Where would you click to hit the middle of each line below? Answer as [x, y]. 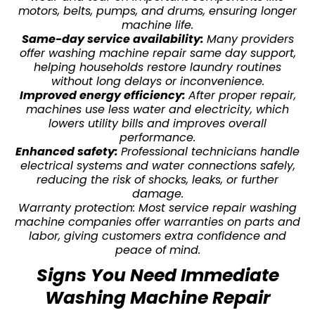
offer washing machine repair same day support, [157, 53]
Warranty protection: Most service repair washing [157, 207]
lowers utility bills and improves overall [157, 123]
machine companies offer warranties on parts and [157, 221]
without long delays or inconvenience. [157, 81]
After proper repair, [242, 95]
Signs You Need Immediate [157, 275]
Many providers [250, 39]
